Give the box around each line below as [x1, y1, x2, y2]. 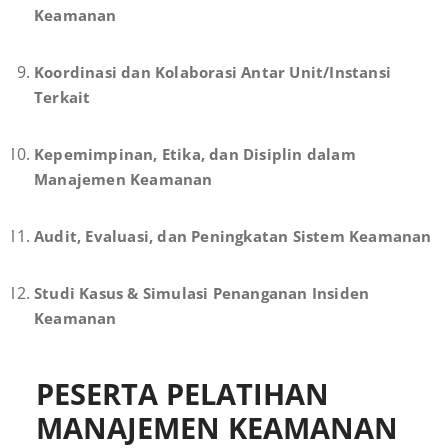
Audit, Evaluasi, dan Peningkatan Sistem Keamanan [34, 225, 432, 246]
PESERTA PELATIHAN [36, 373, 329, 413]
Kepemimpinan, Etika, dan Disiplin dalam [34, 143, 356, 164]
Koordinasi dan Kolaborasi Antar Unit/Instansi [34, 61, 392, 82]
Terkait [34, 86, 91, 107]
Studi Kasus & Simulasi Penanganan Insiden [34, 282, 370, 303]
